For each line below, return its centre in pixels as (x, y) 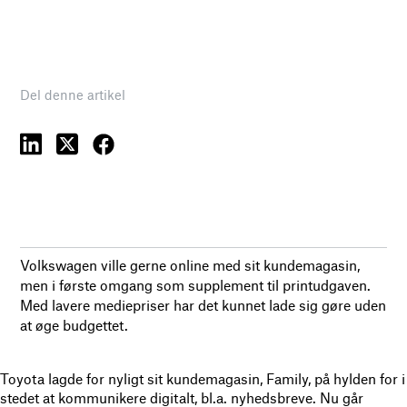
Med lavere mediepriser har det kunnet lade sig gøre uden (203, 304)
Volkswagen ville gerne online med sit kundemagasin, (190, 264)
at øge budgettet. (74, 324)
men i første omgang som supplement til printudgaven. (196, 284)
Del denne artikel (73, 94)
